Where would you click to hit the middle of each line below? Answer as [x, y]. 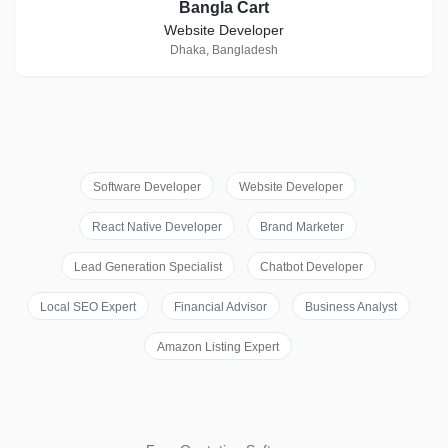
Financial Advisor [220, 307]
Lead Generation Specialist [147, 267]
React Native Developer [157, 227]
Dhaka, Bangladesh [224, 50]
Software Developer [147, 187]
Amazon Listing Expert [218, 347]
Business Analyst [350, 307]
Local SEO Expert [87, 307]
